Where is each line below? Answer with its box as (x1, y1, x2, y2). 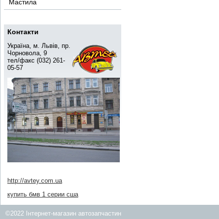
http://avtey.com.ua (7, 176, 62, 184)
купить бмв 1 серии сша (7, 190, 78, 198)
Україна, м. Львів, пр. (7, 42, 70, 49)
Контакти (7, 28, 39, 36)
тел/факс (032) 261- (7, 57, 65, 64)
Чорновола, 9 (7, 49, 47, 57)
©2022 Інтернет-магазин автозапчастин (5, 209, 121, 217)
